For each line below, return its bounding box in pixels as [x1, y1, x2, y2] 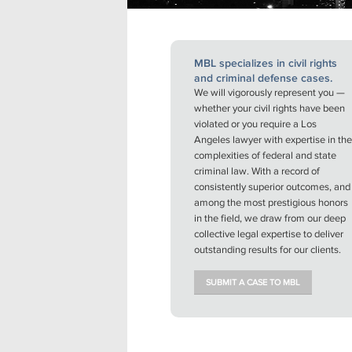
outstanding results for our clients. [194, 244, 341, 255]
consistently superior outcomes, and [194, 181, 350, 192]
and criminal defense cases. [194, 71, 332, 84]
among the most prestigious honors [194, 197, 348, 208]
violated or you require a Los [194, 119, 317, 130]
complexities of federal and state [194, 150, 336, 161]
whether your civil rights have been [194, 103, 345, 114]
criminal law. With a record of [194, 166, 320, 177]
